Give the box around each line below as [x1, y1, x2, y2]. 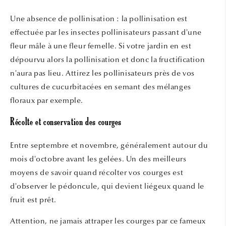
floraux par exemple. [10, 96, 85, 105]
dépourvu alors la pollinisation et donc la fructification [10, 55, 205, 65]
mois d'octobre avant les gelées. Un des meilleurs [10, 154, 187, 163]
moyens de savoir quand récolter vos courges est [10, 168, 184, 177]
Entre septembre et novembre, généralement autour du [10, 141, 208, 150]
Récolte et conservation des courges [10, 117, 122, 129]
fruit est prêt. [10, 195, 56, 204]
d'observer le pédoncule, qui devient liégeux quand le [10, 182, 204, 191]
